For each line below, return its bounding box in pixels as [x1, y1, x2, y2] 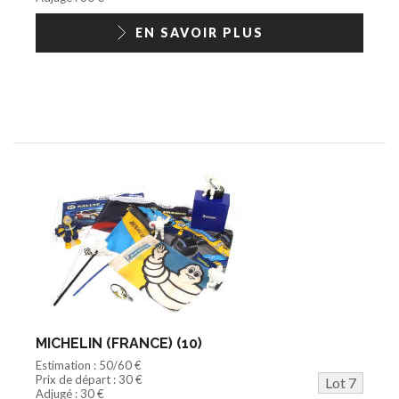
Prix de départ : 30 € [36, 371, 142, 387]
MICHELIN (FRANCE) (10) [36, 334, 202, 352]
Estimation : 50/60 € [36, 357, 142, 372]
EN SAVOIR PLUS [135, 24, 264, 40]
